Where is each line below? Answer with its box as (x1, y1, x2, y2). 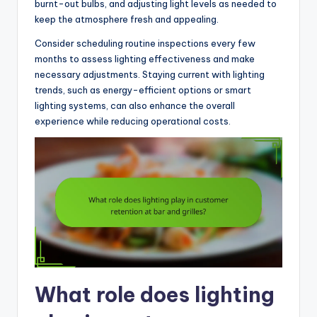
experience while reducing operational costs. (35, 115, 231, 127)
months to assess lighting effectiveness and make (35, 53, 255, 65)
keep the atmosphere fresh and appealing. (35, 13, 219, 25)
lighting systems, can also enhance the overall (35, 100, 235, 112)
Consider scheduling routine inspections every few (35, 38, 255, 50)
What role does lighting (35, 281, 275, 308)
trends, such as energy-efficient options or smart (35, 84, 251, 96)
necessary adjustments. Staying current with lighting (35, 69, 265, 81)
